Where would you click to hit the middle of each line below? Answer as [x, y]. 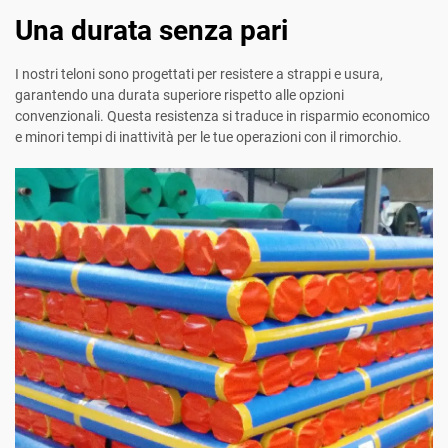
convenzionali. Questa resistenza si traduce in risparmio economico [222, 116]
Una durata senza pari [151, 31]
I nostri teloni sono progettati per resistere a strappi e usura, [199, 74]
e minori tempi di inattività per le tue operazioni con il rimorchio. [208, 137]
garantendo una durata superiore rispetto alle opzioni [179, 95]
